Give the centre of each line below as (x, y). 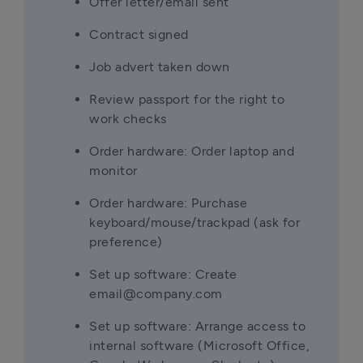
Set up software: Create (163, 274)
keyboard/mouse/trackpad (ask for (194, 222)
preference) (126, 242)
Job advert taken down (160, 67)
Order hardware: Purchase (168, 203)
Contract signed (139, 34)
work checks (128, 119)
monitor (113, 171)
